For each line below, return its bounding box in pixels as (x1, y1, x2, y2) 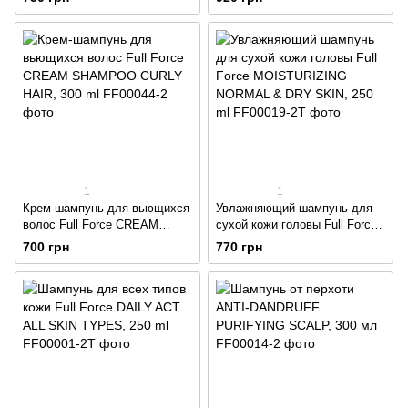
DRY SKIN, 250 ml (216, 250, 315, 265)
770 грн (216, 240, 262, 255)
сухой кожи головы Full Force (216, 218, 377, 232)
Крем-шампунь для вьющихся (23, 201, 189, 216)
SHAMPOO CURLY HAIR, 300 (23, 234, 184, 249)
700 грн (23, 240, 69, 255)
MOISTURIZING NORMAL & (216, 234, 368, 249)
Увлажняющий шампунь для (216, 201, 372, 216)
